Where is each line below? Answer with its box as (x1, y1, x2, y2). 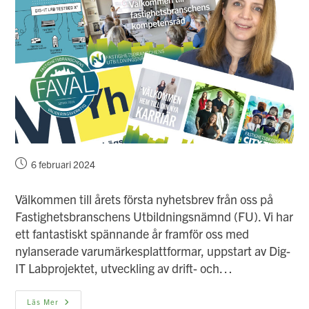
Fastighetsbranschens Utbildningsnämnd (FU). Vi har (15, 208, 294, 224)
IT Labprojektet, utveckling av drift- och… (15, 259, 233, 276)
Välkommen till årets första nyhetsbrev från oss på (15, 190, 274, 207)
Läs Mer (27, 296, 59, 306)
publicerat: (14, 171, 60, 184)
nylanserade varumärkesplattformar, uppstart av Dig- (15, 242, 291, 259)
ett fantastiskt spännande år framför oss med (15, 225, 250, 241)
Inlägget (14, 157, 48, 170)
